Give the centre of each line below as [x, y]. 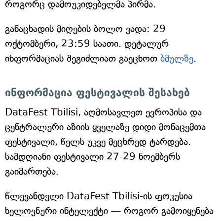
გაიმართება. [32, 172]
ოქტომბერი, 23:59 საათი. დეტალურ [87, 44]
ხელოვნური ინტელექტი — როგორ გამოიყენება [109, 211]
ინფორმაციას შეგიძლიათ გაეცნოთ [83, 59]
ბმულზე [177, 59]
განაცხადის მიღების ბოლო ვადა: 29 [85, 29]
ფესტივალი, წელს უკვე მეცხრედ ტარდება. [98, 142]
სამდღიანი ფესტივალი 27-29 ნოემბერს [92, 157]
